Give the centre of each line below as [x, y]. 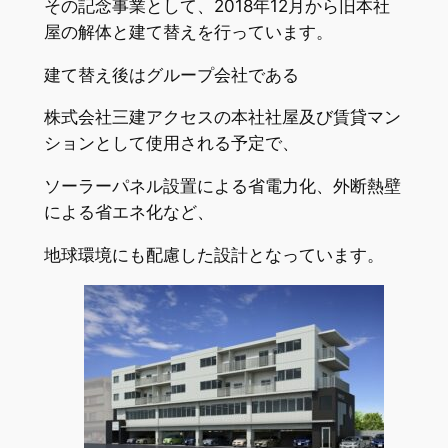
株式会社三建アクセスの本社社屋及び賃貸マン [222, 117]
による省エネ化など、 [128, 212]
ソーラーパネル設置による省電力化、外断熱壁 [222, 186]
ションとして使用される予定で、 [171, 143]
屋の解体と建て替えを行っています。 [188, 31]
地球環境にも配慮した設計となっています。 [213, 254]
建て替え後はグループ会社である [171, 74]
